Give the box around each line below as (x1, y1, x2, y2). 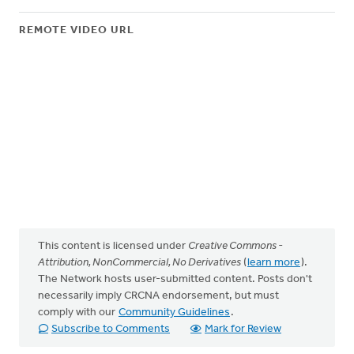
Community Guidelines (119, 307, 230, 318)
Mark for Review (205, 323, 281, 335)
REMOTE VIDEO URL (19, 24, 134, 36)
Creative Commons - (188, 240, 283, 252)
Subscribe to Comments (51, 323, 170, 335)
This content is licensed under (38, 240, 188, 252)
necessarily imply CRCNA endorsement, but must (38, 290, 279, 302)
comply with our (38, 307, 118, 318)
